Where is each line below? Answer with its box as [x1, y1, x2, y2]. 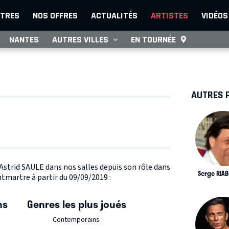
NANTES [9, 34, 39, 44]
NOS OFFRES [33, 10, 78, 20]
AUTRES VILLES [52, 34, 108, 44]
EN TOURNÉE [131, 34, 176, 44]
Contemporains [52, 215, 100, 225]
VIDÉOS [201, 10, 228, 20]
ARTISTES [151, 10, 188, 20]
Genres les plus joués [27, 196, 126, 212]
